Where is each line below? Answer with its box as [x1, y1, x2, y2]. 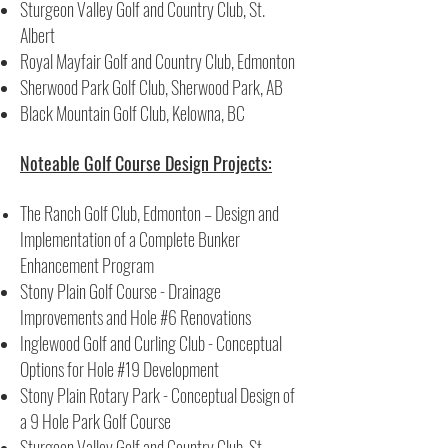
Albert [20, 22, 55, 48]
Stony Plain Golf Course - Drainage [20, 278, 221, 304]
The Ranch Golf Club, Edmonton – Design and [20, 200, 279, 226]
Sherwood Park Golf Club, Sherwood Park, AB [20, 74, 283, 100]
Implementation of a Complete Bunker [20, 226, 240, 252]
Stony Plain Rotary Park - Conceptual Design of [20, 382, 295, 408]
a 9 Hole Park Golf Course [20, 408, 174, 434]
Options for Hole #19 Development [20, 356, 222, 382]
